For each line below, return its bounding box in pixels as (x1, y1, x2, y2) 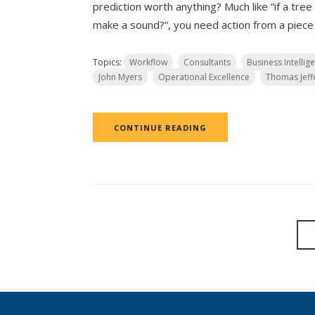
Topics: (93, 56, 124, 68)
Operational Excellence (158, 71, 250, 83)
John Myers (98, 71, 142, 83)
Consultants (184, 56, 231, 68)
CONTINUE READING (114, 122, 207, 133)
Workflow (129, 56, 167, 68)
